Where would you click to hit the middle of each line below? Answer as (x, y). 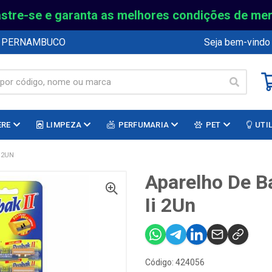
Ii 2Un (170, 205)
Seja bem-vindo (237, 42)
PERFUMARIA (144, 125)
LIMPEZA (64, 125)
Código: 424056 (175, 262)
